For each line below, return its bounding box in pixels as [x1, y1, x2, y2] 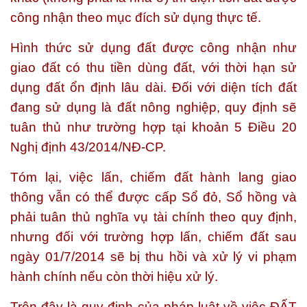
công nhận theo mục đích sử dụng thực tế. [10, 10, 261, 25]
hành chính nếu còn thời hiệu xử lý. [10, 269, 218, 284]
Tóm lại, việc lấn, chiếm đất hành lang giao [10, 170, 297, 184]
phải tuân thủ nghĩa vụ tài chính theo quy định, [10, 210, 297, 224]
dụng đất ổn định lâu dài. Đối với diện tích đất [10, 80, 297, 95]
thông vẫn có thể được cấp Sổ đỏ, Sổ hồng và [10, 190, 297, 204]
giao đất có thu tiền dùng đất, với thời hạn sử [10, 60, 297, 75]
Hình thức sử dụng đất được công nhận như [10, 40, 297, 55]
